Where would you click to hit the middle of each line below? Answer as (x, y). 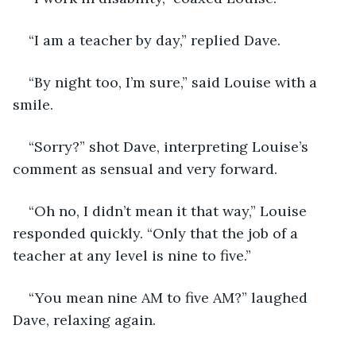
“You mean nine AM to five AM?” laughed (170, 297)
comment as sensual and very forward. (145, 168)
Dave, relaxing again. (84, 319)
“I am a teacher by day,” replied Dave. (155, 40)
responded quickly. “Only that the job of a (157, 233)
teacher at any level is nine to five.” (132, 255)
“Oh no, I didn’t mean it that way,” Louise (170, 211)
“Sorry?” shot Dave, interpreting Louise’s (170, 146)
